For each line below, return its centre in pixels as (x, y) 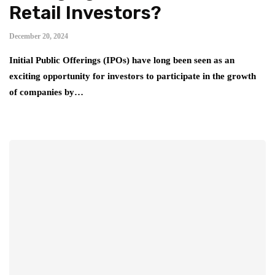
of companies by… (46, 92)
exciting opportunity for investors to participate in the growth (133, 76)
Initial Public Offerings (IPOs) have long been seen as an (122, 60)
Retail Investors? (85, 13)
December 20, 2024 (39, 36)
